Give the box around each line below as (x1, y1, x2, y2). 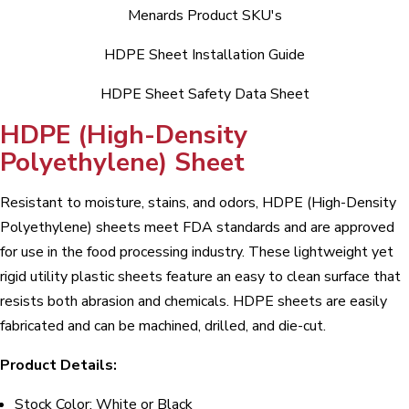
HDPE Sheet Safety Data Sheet (100, 83, 309, 104)
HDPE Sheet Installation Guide (104, 44, 305, 65)
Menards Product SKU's (127, 5, 282, 26)
